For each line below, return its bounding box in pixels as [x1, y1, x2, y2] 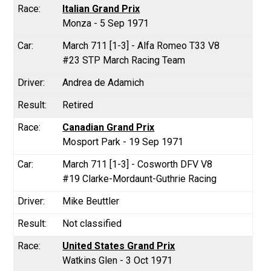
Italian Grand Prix [62, 2, 140, 15]
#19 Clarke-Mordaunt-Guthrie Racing [62, 172, 217, 184]
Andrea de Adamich [62, 76, 145, 88]
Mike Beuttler [62, 195, 120, 207]
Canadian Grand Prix [62, 121, 155, 133]
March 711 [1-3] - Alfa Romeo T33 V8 [62, 39, 220, 51]
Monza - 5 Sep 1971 [62, 17, 149, 29]
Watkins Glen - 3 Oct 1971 [62, 254, 173, 266]
